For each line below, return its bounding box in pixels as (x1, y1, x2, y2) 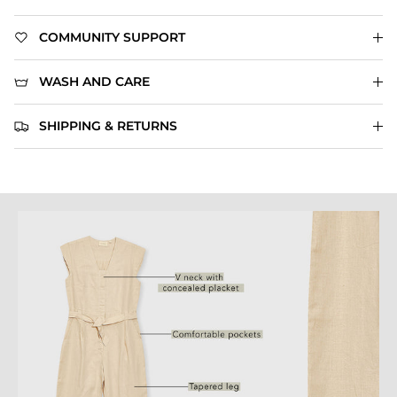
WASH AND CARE (39, 74, 150, 90)
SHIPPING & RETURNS (39, 118, 177, 135)
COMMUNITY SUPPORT (39, 29, 185, 46)
